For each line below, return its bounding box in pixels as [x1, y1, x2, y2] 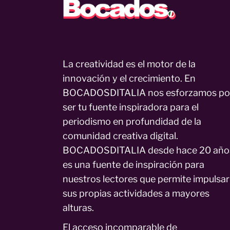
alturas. [63, 202, 94, 214]
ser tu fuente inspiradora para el [63, 102, 199, 113]
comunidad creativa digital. [63, 130, 178, 142]
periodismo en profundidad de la [63, 116, 201, 127]
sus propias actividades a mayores [63, 188, 209, 199]
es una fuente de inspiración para [63, 159, 204, 170]
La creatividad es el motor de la [63, 59, 196, 70]
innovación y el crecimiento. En [63, 73, 196, 84]
